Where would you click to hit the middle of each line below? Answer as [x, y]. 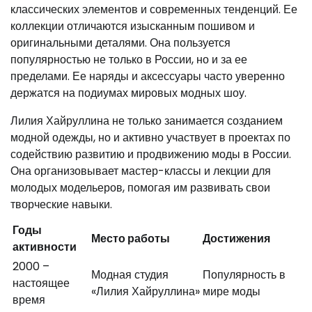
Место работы [131, 238]
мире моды [232, 291]
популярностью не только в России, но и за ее [129, 59]
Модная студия [130, 274]
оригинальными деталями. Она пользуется [120, 42]
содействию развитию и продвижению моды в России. [151, 154]
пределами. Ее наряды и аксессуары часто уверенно [148, 76]
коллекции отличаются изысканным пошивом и [133, 26]
